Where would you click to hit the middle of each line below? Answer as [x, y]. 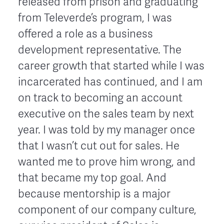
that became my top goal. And [92, 178]
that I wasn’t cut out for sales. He [99, 146]
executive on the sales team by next [106, 114]
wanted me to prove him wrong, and [107, 162]
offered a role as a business [85, 34]
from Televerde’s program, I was [95, 18]
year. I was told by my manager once [106, 130]
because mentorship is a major [94, 194]
